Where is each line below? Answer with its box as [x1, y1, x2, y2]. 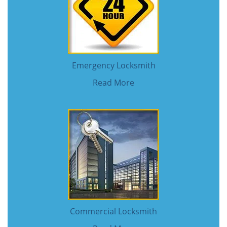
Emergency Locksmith [71, 60, 156, 71]
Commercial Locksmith [70, 206, 157, 217]
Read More [93, 77, 134, 88]
